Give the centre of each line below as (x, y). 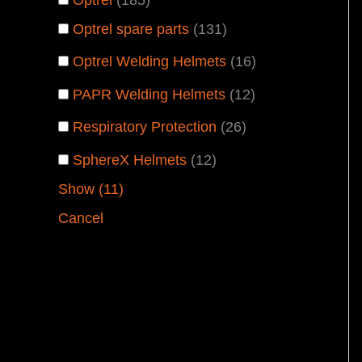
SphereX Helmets (130, 160)
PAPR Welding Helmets (149, 94)
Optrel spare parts (131, 29)
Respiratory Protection (145, 127)
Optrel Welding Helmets (149, 62)
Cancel (81, 218)
